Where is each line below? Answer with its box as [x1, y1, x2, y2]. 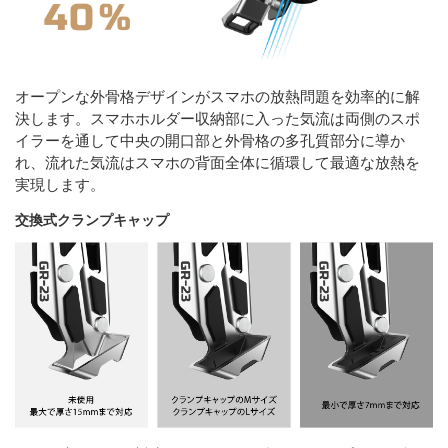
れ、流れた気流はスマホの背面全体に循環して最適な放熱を [15, 151, 420, 172]
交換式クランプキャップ [15, 209, 169, 229]
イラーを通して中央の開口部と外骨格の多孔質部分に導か [15, 129, 405, 150]
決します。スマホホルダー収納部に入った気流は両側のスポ [15, 107, 420, 128]
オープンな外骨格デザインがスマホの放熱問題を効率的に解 [15, 85, 420, 106]
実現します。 [15, 173, 105, 194]
